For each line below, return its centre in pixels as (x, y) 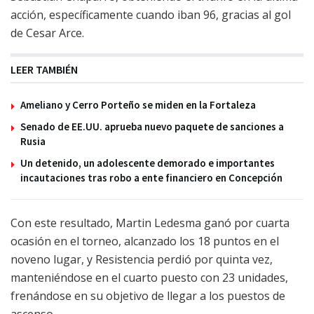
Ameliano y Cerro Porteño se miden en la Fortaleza (138, 105)
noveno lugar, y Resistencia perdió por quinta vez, (142, 260)
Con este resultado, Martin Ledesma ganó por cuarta (150, 223)
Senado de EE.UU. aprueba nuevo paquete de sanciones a (152, 127)
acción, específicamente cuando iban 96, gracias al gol (151, 15)
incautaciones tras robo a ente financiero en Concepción (151, 178)
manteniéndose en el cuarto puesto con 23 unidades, (149, 278)
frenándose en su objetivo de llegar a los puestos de (148, 296)
